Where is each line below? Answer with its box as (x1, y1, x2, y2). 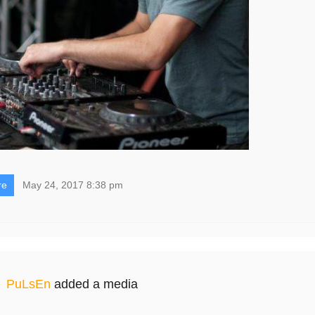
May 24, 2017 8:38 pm (22, 179, 123, 191)
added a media (50, 276, 138, 291)
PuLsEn (6, 276, 51, 291)
